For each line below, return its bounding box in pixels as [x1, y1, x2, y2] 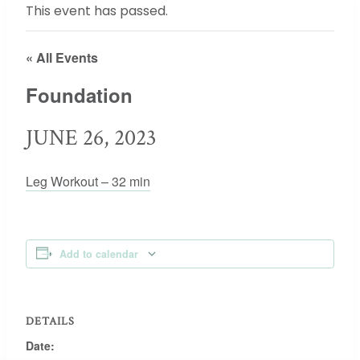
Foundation [26, 81, 133, 108]
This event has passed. [26, 2, 168, 20]
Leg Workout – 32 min [26, 172, 150, 190]
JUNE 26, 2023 [26, 123, 157, 153]
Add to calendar [59, 247, 138, 261]
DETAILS [26, 314, 75, 329]
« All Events [26, 48, 98, 67]
